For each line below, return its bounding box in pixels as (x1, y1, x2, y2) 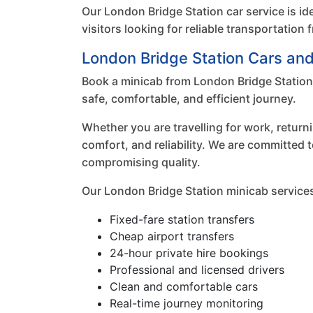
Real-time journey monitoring (110, 296, 263, 310)
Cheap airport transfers (110, 229, 234, 243)
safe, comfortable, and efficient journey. (82, 92, 296, 105)
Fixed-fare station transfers (110, 212, 254, 226)
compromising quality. (82, 155, 201, 169)
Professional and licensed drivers (110, 263, 284, 277)
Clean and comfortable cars (110, 279, 258, 293)
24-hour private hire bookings (110, 246, 268, 260)
